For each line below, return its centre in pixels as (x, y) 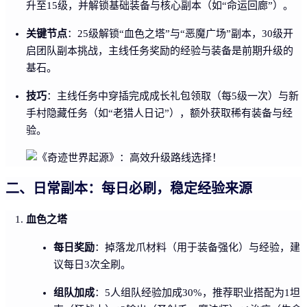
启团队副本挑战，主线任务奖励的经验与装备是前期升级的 (160, 50)
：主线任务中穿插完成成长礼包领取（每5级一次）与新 (173, 96)
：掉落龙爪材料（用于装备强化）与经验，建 (197, 247)
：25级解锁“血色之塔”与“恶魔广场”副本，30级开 (180, 33)
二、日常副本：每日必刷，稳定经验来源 (129, 188)
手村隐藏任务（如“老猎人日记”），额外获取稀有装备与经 (159, 113)
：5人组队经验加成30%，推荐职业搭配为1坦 (197, 292)
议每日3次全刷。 (92, 264)
